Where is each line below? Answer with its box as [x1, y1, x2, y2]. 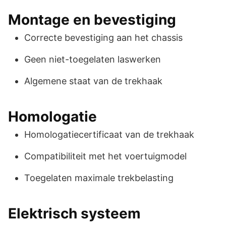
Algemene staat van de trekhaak [24, 75, 162, 86]
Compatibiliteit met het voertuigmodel [24, 150, 187, 161]
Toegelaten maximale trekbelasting [24, 172, 174, 183]
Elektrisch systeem [8, 204, 141, 222]
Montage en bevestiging [8, 11, 176, 28]
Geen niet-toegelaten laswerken [24, 53, 161, 65]
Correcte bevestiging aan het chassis [24, 32, 183, 43]
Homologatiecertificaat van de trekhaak [24, 129, 194, 140]
